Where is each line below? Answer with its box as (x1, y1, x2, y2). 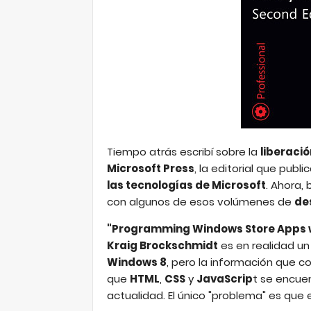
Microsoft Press (107, 161, 194, 176)
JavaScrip (196, 271, 253, 286)
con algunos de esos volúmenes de (107, 194, 294, 209)
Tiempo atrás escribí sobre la (107, 144, 260, 159)
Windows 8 (107, 255, 167, 269)
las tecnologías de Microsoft (107, 178, 266, 192)
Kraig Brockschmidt (107, 238, 218, 253)
